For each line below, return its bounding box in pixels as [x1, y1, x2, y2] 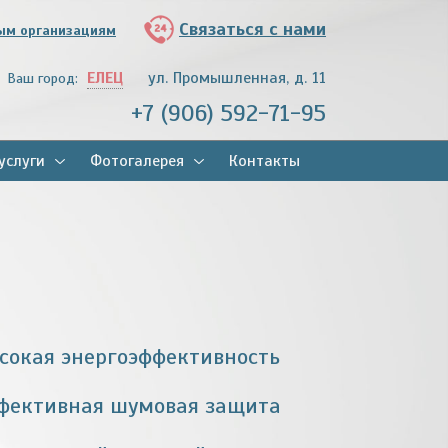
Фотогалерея [89, 151, 184, 171]
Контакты [228, 151, 300, 171]
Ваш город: [7, 70, 82, 87]
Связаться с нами [179, 18, 326, 40]
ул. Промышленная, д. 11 [148, 68, 326, 88]
